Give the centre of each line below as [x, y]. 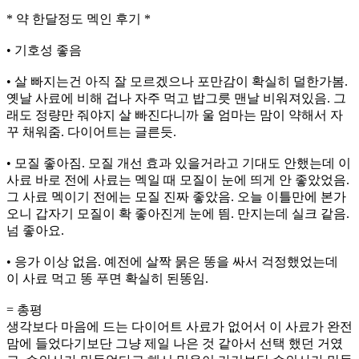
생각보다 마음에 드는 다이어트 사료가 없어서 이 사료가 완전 [179, 327]
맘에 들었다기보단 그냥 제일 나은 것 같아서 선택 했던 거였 [175, 343]
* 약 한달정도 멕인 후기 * [79, 19]
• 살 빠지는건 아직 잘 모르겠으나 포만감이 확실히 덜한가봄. [177, 81]
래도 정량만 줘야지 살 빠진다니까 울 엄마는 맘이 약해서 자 [175, 115]
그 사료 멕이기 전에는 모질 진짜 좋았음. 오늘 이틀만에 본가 [176, 197]
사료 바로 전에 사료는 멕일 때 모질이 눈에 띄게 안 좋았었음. [178, 180]
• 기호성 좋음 [44, 50]
